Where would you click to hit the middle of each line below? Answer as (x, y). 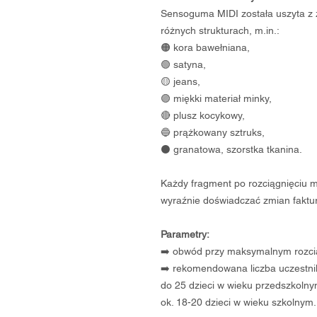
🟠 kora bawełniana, (205, 48)
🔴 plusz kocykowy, (203, 116)
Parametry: (185, 235)
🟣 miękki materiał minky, (216, 99)
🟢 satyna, (183, 65)
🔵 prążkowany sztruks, (213, 133)
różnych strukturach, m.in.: (220, 31)
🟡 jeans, (180, 82)
